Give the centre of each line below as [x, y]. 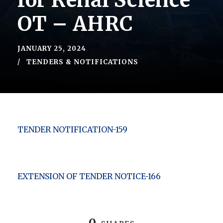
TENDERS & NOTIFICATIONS [82, 62]
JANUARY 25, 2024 [52, 49]
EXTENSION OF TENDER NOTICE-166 [89, 176]
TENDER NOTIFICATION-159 [72, 130]
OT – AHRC [75, 24]
